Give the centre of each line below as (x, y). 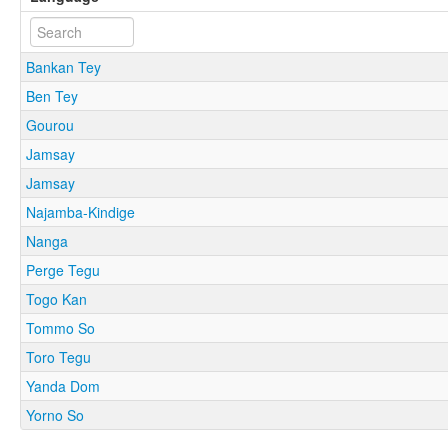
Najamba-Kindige (80, 211)
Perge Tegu (63, 269)
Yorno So (55, 414)
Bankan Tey (63, 66)
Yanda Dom (63, 385)
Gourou (50, 124)
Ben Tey (52, 95)
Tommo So (60, 327)
